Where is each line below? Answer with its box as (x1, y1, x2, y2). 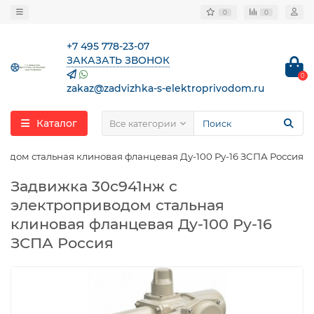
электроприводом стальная (11, 196, 224, 214)
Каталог (36, 117, 77, 130)
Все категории (109, 118, 177, 129)
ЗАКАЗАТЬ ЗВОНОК (67, 54, 170, 67)
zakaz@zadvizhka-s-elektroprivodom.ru (67, 82, 264, 95)
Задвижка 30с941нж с (11, 177, 177, 195)
